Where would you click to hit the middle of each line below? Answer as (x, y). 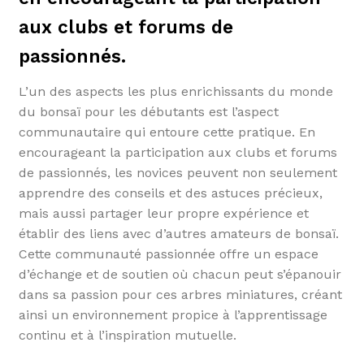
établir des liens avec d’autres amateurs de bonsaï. (178, 234)
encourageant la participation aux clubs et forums (178, 153)
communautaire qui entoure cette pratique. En (167, 132)
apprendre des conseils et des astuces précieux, (170, 193)
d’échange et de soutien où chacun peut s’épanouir (180, 275)
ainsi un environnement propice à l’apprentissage (173, 315)
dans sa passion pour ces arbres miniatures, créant (180, 295)
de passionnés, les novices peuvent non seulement (178, 173)
